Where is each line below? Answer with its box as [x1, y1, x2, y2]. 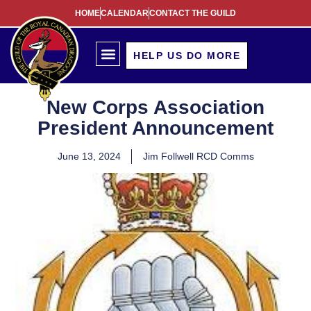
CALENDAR [101, 8, 149, 18]
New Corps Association [47, 96, 264, 118]
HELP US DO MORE [133, 50, 241, 61]
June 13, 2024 [57, 151, 121, 162]
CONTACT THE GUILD [149, 8, 236, 18]
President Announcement [37, 117, 274, 139]
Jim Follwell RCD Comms [142, 151, 254, 162]
